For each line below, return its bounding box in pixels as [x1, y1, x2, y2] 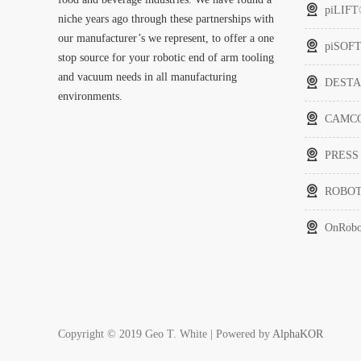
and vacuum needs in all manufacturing [58, 71, 237, 83]
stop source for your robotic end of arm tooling [58, 52, 274, 64]
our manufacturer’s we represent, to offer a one [58, 32, 274, 44]
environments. [58, 90, 122, 102]
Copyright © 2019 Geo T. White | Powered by [58, 328, 272, 340]
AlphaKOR [272, 328, 323, 340]
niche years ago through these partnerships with [58, 13, 274, 25]
